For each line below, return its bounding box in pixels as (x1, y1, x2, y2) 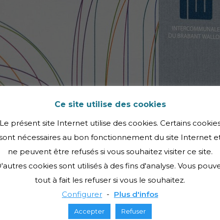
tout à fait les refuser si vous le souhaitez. (35, 175, 185, 185)
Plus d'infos (114, 190, 158, 199)
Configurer (62, 190, 102, 199)
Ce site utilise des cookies (54, 99, 166, 109)
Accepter (74, 207, 105, 216)
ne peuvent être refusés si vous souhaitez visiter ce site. (7, 147, 213, 156)
